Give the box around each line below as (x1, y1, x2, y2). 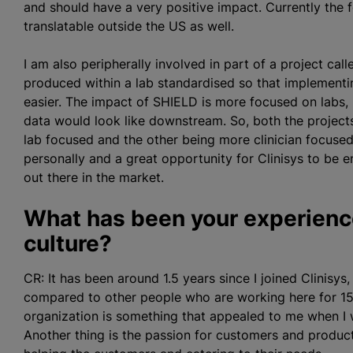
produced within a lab (24, 75, 158, 91)
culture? (24, 230, 112, 257)
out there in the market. (24, 169, 164, 185)
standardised (158, 75, 235, 91)
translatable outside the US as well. (24, 18, 234, 34)
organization (24, 308, 102, 324)
